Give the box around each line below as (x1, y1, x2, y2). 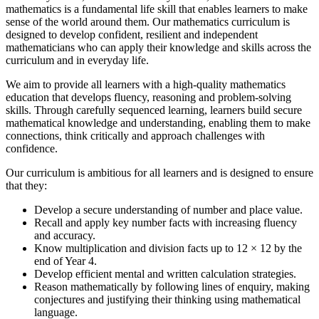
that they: (6, 179, 47, 192)
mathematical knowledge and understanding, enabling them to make (6, 116, 310, 129)
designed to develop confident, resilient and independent (6, 28, 258, 41)
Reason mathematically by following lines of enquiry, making (34, 280, 310, 293)
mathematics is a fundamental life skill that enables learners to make (6, 2, 308, 15)
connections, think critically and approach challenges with (6, 129, 265, 142)
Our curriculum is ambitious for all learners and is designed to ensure (6, 166, 313, 179)
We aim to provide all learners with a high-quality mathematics (6, 78, 286, 90)
